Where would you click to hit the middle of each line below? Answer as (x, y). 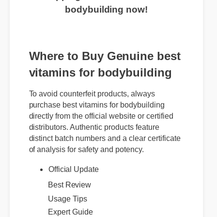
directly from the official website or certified (102, 124)
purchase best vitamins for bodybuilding (98, 112)
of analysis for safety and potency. (88, 157)
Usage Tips (69, 207)
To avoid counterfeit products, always (93, 101)
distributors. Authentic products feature (95, 135)
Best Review (70, 184)
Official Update (75, 177)
